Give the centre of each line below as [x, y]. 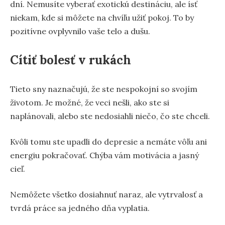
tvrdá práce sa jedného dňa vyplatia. [80, 208]
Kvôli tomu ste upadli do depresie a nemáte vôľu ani [108, 142]
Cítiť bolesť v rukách [71, 60]
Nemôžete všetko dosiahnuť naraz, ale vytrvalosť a [106, 195]
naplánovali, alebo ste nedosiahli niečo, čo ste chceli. [110, 116]
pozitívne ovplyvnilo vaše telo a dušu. [80, 31]
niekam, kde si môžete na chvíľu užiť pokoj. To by [102, 18]
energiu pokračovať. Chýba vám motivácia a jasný [104, 155]
